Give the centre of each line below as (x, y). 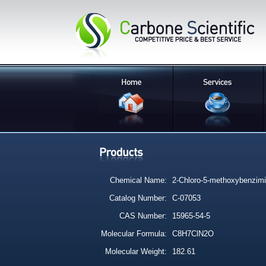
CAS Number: (143, 216)
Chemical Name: (137, 180)
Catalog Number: (138, 198)
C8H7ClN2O (192, 234)
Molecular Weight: (136, 251)
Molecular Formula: (134, 234)
